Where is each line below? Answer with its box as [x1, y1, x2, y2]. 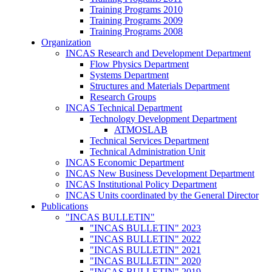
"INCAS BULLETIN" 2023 [89, 222, 201, 233]
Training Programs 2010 [89, 4, 183, 15]
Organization [41, 36, 91, 47]
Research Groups [89, 91, 156, 102]
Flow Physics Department [89, 58, 189, 69]
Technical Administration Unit [89, 146, 205, 157]
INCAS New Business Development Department [65, 168, 254, 178]
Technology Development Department [89, 113, 237, 124]
